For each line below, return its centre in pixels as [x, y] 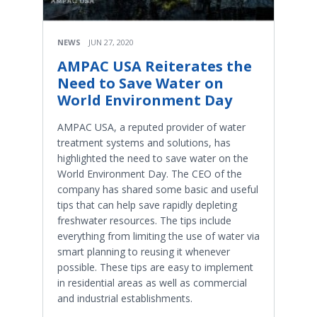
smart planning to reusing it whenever [144, 251]
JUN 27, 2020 [111, 42]
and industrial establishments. [125, 298]
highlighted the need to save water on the [153, 158]
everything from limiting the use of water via [158, 236]
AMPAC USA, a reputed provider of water [151, 127]
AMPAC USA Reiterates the [155, 66]
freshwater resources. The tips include [144, 220]
